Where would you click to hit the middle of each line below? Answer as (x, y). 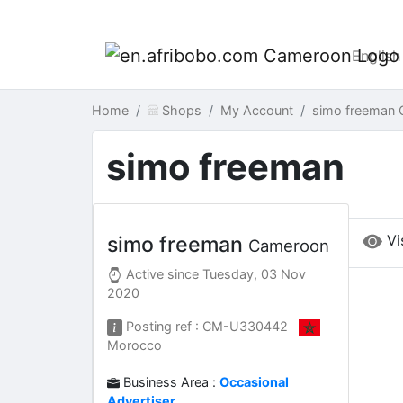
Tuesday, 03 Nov (255, 274)
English (376, 56)
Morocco (134, 345)
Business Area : (170, 382)
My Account (256, 110)
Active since (163, 274)
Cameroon (289, 246)
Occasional (255, 382)
